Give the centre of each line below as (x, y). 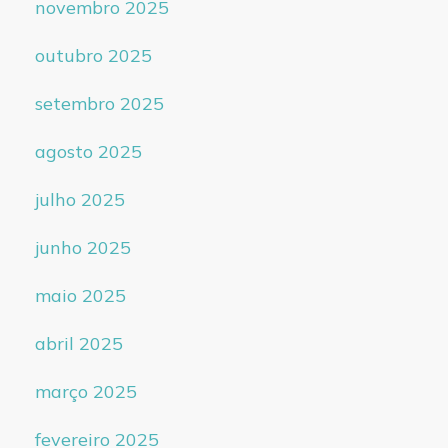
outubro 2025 (93, 56)
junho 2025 (82, 248)
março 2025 (85, 392)
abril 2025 (78, 344)
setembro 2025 (99, 104)
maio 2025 (80, 296)
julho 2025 (79, 200)
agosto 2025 (88, 152)
